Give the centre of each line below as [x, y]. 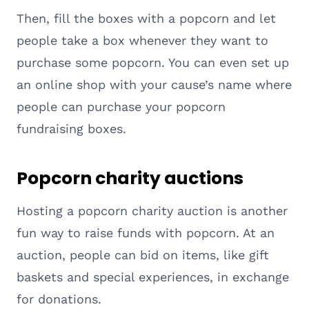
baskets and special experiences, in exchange [153, 277]
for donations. [59, 299]
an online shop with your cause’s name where [154, 84]
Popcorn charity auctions [130, 179]
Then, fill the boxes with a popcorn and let [146, 18]
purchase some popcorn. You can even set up [153, 62]
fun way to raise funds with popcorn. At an [146, 232]
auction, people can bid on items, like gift [143, 255]
